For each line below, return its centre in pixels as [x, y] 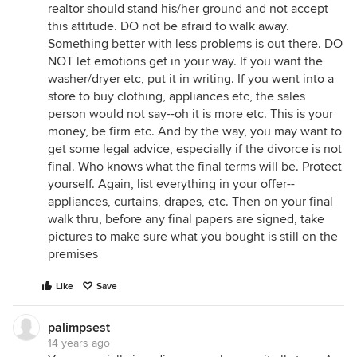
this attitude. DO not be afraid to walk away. [169, 26]
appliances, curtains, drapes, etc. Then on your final [190, 202]
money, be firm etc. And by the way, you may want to [195, 131]
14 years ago [79, 343]
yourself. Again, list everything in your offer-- [171, 184]
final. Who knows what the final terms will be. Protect [195, 167]
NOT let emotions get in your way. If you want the [185, 61]
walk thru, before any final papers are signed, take [186, 219]
